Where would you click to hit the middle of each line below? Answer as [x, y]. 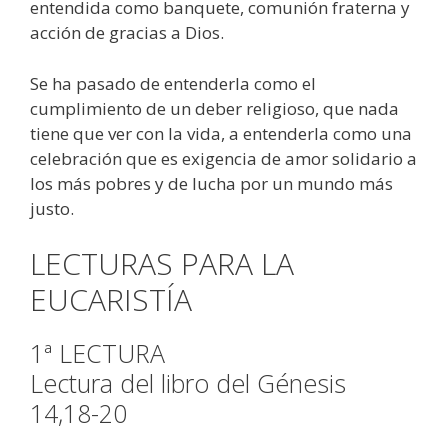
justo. [52, 208]
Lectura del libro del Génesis [188, 383]
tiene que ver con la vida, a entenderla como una [221, 133]
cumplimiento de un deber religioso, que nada [214, 108]
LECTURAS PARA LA [162, 264]
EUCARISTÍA [111, 300]
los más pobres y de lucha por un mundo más [211, 183]
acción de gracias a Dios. [127, 33]
